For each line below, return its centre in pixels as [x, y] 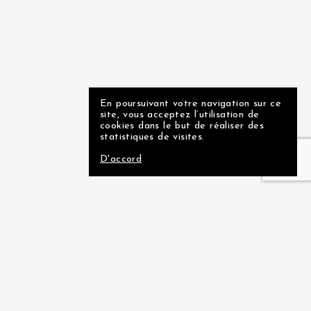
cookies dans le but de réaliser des [182, 126]
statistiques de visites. [152, 137]
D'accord [121, 159]
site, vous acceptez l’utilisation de [180, 115]
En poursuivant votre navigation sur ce [191, 104]
